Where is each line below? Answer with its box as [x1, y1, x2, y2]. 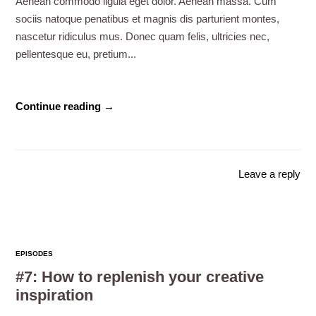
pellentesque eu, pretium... [16, 48, 137, 60]
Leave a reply [238, 167, 300, 180]
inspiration [16, 286, 94, 305]
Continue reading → [16, 99, 115, 112]
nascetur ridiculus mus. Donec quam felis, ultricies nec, [16, 30, 270, 42]
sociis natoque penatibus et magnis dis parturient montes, [16, 13, 280, 25]
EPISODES [16, 250, 54, 258]
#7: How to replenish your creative [16, 268, 265, 286]
